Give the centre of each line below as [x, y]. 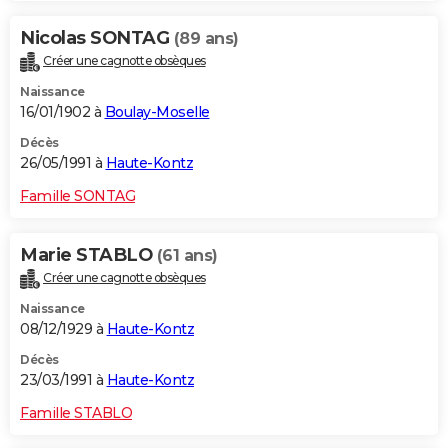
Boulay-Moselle [157, 111]
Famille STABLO [76, 412]
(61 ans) [187, 255]
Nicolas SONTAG [97, 37]
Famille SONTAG [77, 195]
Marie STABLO [88, 254]
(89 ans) [206, 38]
